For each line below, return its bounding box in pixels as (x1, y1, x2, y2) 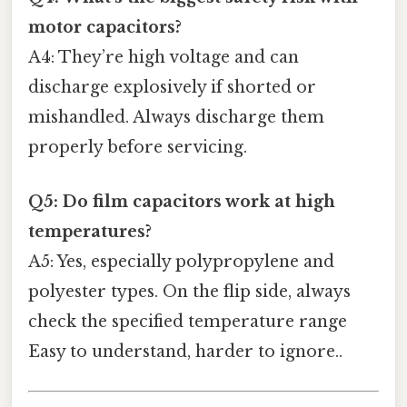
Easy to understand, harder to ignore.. (28, 341, 342, 362)
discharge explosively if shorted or (28, 77, 316, 98)
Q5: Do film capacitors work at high (28, 191, 335, 212)
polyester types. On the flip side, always (28, 281, 351, 302)
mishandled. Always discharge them (28, 107, 324, 128)
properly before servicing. (28, 137, 247, 158)
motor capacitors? (28, 17, 182, 38)
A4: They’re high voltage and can (28, 47, 299, 68)
